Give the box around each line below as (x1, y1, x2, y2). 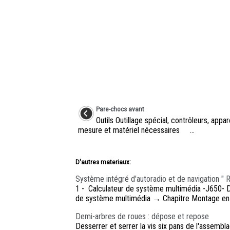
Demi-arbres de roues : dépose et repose (75, 212, 209, 222)
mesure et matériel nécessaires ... (78, 125, 195, 136)
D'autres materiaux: (75, 158, 131, 166)
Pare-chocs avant (96, 105, 144, 113)
